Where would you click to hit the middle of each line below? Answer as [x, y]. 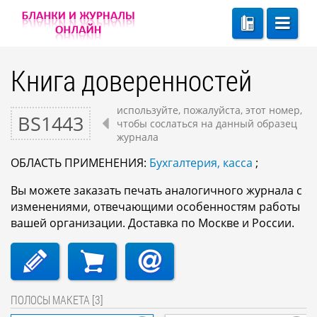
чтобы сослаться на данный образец [207, 123]
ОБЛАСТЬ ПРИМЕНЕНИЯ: [80, 163]
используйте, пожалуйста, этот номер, [210, 110]
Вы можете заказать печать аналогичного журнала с [156, 190]
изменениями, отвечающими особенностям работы [155, 207]
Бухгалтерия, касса [201, 163]
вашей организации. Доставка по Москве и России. [152, 223]
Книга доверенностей [131, 80]
